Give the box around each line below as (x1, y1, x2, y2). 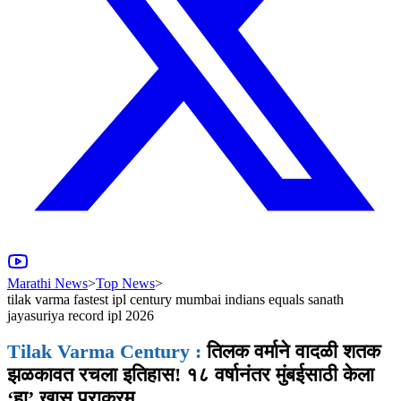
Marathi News (7, 276, 88, 291)
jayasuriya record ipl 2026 (7, 308, 154, 323)
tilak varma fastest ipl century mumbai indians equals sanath (7, 292, 344, 307)
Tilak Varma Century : (7, 340, 201, 363)
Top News (96, 276, 155, 291)
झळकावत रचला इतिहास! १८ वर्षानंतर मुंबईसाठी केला (7, 363, 374, 387)
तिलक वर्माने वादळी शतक (201, 340, 380, 363)
